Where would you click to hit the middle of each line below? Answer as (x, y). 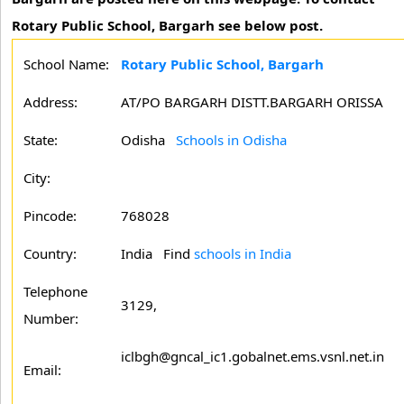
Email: (42, 370)
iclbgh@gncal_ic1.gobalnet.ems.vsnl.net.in (252, 356)
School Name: (66, 64)
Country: (50, 253)
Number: (51, 318)
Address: (50, 102)
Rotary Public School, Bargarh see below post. (167, 25)
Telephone (55, 291)
